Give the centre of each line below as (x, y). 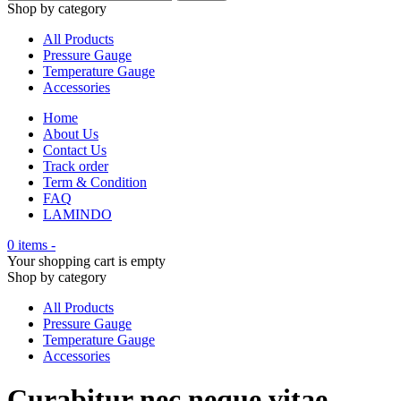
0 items (27, 245)
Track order (76, 166)
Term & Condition (95, 182)
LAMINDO (77, 214)
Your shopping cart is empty (86, 261)
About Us (71, 134)
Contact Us (75, 150)
